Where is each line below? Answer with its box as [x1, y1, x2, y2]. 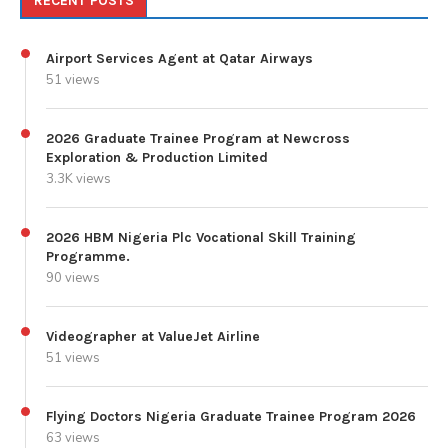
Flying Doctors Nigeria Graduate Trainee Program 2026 [46, 407, 416, 425]
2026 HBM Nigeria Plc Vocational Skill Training [46, 228, 356, 246]
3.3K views [46, 169, 111, 188]
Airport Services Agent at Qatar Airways [46, 49, 313, 67]
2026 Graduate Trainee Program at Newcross [46, 129, 350, 147]
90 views [46, 268, 100, 287]
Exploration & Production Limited [46, 148, 268, 166]
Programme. [46, 247, 130, 265]
